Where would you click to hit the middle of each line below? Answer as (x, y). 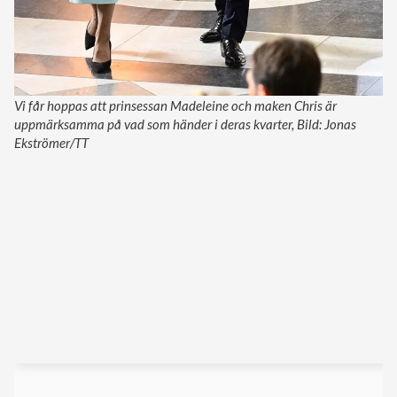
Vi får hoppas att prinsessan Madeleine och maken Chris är (175, 106)
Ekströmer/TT (51, 143)
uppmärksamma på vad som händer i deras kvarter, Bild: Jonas (185, 125)
